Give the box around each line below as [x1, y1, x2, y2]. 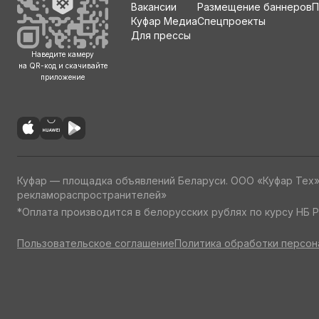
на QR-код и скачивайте [18, 61, 108, 70]
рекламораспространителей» [17, 189, 167, 201]
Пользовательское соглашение [17, 237, 174, 249]
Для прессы [131, 29, 191, 41]
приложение [41, 73, 85, 81]
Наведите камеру [31, 50, 94, 58]
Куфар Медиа [131, 15, 197, 27]
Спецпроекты [197, 15, 266, 27]
